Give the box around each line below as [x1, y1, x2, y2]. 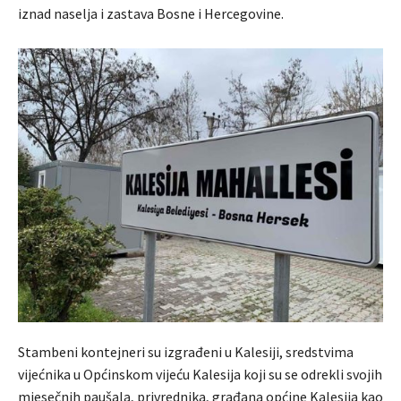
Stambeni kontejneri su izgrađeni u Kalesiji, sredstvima [18, 343, 354, 362]
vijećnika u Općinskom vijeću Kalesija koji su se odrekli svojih [18, 365, 382, 384]
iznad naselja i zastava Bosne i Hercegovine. [18, 4, 284, 23]
